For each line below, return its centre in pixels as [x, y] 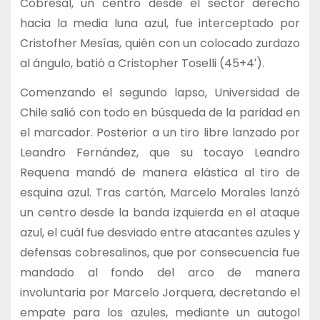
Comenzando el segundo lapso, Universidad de [160, 92]
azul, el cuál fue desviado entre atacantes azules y [160, 232]
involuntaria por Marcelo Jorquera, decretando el [160, 292]
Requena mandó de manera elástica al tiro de [160, 172]
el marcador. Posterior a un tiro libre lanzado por [160, 132]
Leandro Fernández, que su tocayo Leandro [160, 152]
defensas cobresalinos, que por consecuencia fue [160, 252]
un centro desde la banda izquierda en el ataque [160, 212]
